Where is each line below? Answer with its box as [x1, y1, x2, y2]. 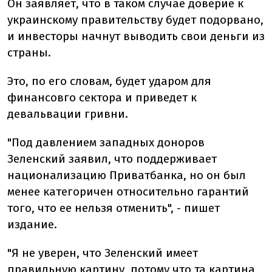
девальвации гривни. [7, 107, 128, 121]
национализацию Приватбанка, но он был [7, 168, 246, 183]
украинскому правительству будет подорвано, [7, 13, 263, 27]
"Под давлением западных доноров [7, 135, 205, 150]
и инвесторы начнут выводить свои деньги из [7, 29, 265, 44]
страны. [7, 46, 51, 60]
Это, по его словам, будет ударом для [7, 74, 211, 89]
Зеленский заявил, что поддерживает [7, 152, 217, 166]
